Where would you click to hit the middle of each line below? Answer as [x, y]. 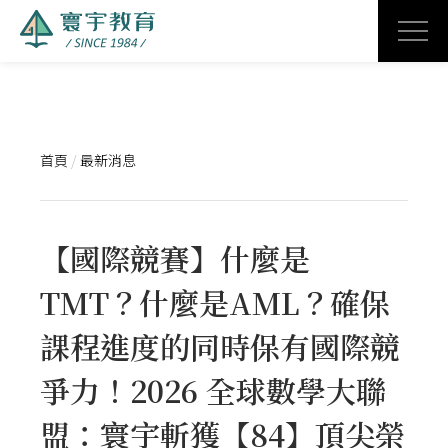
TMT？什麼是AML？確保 [215, 302]
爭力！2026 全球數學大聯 [213, 390]
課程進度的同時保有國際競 [220, 346]
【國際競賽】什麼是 [175, 258]
